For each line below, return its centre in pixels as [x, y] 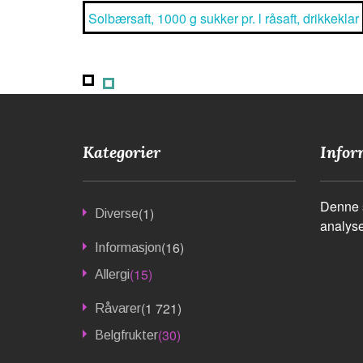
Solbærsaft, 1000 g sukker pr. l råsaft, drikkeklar [224, 18]
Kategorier [122, 152]
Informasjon [128, 247]
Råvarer [118, 308]
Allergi [112, 274]
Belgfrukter [126, 335]
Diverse [117, 213]
